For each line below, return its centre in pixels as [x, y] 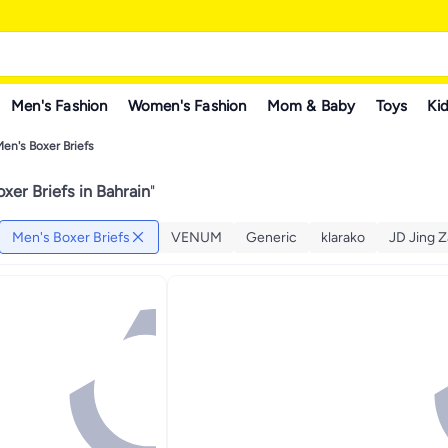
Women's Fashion [187, 105]
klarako [343, 237]
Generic [271, 237]
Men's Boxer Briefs [71, 237]
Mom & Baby [311, 105]
